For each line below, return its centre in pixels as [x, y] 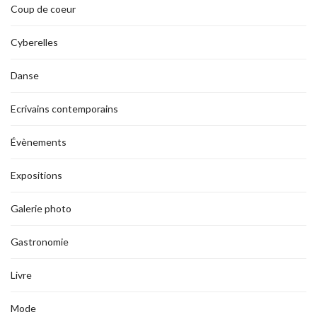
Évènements [39, 142]
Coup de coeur [43, 9]
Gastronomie [40, 242]
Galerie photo [41, 208]
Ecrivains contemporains [64, 109]
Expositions [36, 175]
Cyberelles [34, 42]
